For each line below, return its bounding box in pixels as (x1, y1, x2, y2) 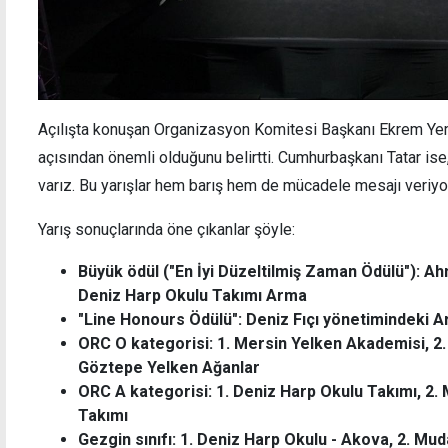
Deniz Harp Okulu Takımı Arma (78, 285, 307, 305)
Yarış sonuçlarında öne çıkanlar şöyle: (38, 219, 295, 239)
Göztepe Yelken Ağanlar (78, 357, 260, 377)
